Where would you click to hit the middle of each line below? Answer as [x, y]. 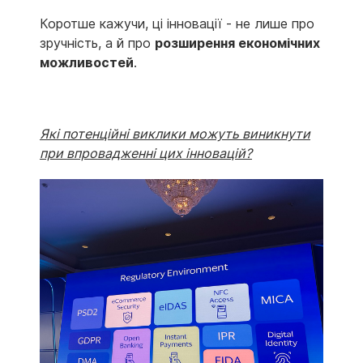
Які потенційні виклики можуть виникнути [175, 133]
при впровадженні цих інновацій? [146, 153]
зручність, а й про [97, 43]
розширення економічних [237, 43]
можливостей [87, 62]
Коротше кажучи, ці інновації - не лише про [177, 23]
